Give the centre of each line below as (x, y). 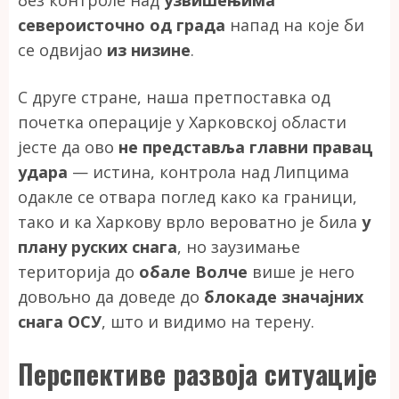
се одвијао (62, 50)
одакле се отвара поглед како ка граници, (187, 197)
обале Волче (193, 272)
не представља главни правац (246, 147)
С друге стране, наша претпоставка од (174, 97)
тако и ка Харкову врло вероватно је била (190, 222)
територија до (78, 272)
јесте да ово (68, 147)
